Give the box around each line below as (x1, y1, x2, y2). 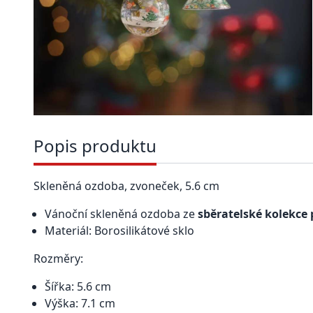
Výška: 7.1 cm (45, 296, 115, 312)
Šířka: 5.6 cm (45, 279, 111, 295)
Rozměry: (34, 251, 83, 267)
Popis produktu (34, 134, 156, 158)
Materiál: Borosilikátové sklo (45, 223, 194, 239)
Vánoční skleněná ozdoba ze (45, 206, 198, 222)
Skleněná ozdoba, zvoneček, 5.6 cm (34, 178, 219, 194)
